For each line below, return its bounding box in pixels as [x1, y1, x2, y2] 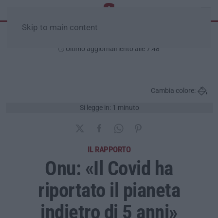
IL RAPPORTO [87, 144, 131, 154]
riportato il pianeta [38, 178, 180, 202]
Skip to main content [22, 23, 98, 32]
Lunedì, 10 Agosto [74, 32, 144, 42]
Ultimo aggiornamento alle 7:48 [64, 45, 160, 53]
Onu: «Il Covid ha [45, 156, 173, 180]
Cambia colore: [151, 87, 196, 95]
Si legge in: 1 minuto [79, 104, 139, 111]
